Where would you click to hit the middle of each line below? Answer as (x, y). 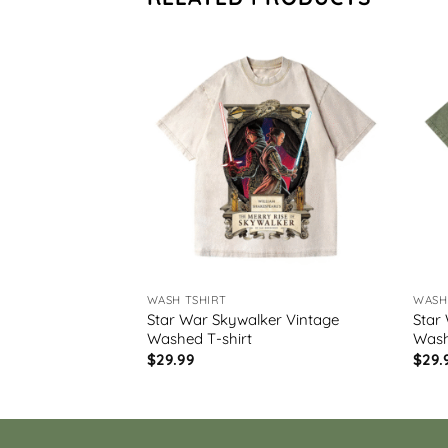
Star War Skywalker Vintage (242, 319)
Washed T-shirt (199, 338)
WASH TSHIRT (187, 299)
